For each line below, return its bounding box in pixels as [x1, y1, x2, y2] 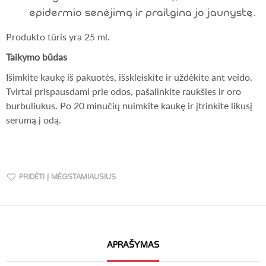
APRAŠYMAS [107, 239, 159, 251]
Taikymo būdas [6, 51, 67, 63]
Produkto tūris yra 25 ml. [6, 31, 110, 43]
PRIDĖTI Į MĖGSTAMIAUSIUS [19, 172, 116, 182]
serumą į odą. [6, 114, 61, 126]
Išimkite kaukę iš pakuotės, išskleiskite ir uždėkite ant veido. [6, 71, 252, 83]
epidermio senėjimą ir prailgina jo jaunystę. [29, 6, 256, 19]
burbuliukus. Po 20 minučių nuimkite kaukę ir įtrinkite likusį [6, 100, 252, 112]
